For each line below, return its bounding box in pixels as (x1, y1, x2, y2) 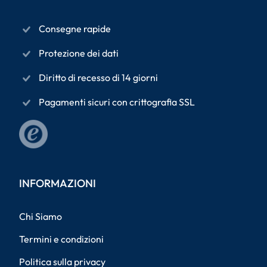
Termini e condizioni (19, 232, 104, 245)
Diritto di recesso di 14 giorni (39, 71, 158, 83)
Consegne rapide (39, 22, 111, 35)
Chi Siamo (19, 210, 62, 222)
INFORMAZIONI (19, 176, 96, 190)
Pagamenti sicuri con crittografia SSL (39, 95, 195, 108)
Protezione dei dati (39, 46, 119, 59)
